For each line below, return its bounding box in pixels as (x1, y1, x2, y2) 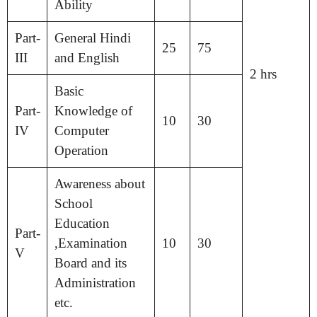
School (54, 195, 93, 211)
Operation (54, 142, 108, 158)
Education (54, 215, 110, 231)
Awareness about (54, 175, 145, 191)
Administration (54, 275, 136, 290)
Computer (54, 122, 109, 138)
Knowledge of (54, 103, 132, 118)
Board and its (54, 255, 127, 270)
